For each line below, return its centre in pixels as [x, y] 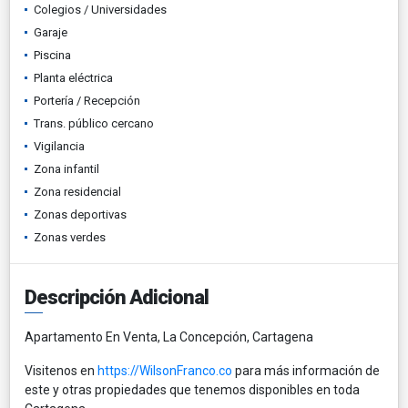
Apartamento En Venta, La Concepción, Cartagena [169, 337]
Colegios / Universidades [100, 9]
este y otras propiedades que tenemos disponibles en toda [192, 389]
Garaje [51, 32]
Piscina [52, 55]
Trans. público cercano [94, 123]
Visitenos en [61, 370]
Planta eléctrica [73, 77]
